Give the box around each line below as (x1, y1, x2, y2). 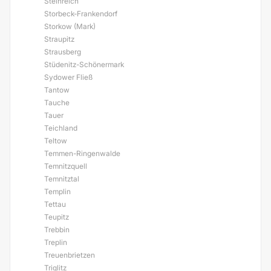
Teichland (44, 123, 77, 132)
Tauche (44, 98, 70, 107)
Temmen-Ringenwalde (44, 149, 120, 158)
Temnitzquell (44, 162, 87, 171)
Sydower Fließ (44, 73, 93, 82)
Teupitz (44, 212, 69, 221)
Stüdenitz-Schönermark (44, 60, 124, 69)
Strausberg (44, 47, 81, 56)
